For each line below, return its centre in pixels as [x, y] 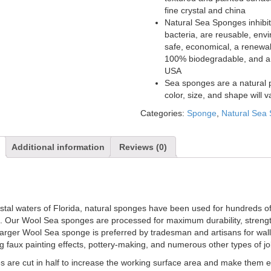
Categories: [164, 113]
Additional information [58, 147]
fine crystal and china [205, 10]
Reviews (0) [143, 147]
